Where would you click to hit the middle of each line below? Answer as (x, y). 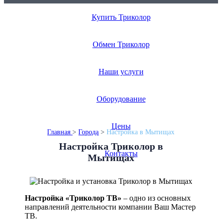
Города (89, 132)
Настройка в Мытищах (141, 132)
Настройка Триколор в (111, 146)
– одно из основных (156, 198)
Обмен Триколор (121, 44)
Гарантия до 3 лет (68, 61)
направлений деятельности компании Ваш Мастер (110, 207)
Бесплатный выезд (69, 40)
